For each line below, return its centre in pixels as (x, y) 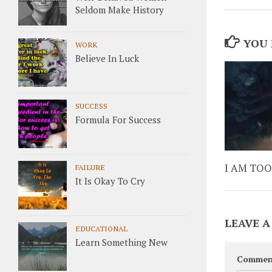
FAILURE (90, 167)
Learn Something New (121, 242)
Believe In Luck (107, 58)
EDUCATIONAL (101, 228)
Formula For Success (118, 120)
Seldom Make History (120, 10)
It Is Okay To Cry (110, 181)
